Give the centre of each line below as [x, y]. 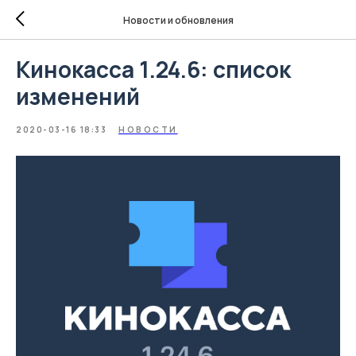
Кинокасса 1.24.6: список [153, 69]
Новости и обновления [178, 20]
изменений [78, 96]
